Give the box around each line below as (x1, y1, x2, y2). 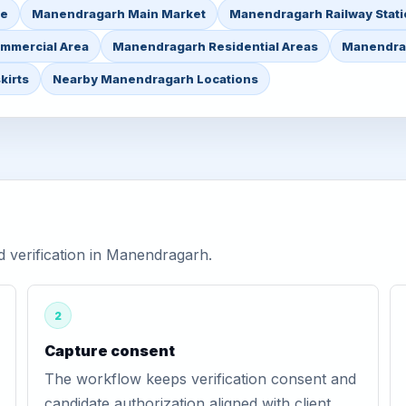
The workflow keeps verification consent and (43, 370, 356, 388)
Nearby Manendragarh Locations (53, 72, 258, 86)
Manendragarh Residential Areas (112, 39, 318, 53)
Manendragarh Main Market (32, 6, 206, 21)
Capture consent (43, 342, 175, 360)
